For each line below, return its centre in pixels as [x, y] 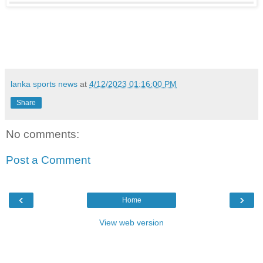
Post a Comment [48, 160]
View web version [131, 222]
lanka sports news [44, 84]
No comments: [43, 134]
